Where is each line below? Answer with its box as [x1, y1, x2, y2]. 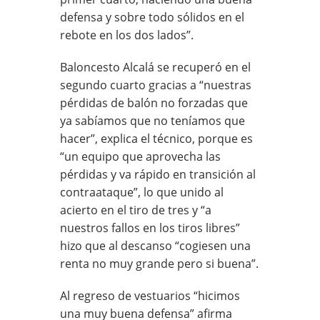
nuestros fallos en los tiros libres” [60, 219, 240, 236]
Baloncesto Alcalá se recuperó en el [60, 59, 251, 75]
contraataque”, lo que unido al [60, 184, 224, 200]
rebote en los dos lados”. [60, 26, 194, 43]
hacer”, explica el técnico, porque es [60, 130, 253, 146]
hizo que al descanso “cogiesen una [60, 237, 251, 254]
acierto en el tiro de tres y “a [60, 201, 211, 218]
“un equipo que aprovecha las [60, 148, 221, 164]
